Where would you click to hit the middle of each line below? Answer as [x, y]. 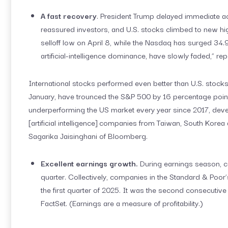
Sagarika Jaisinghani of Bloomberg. [88, 135]
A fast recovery [69, 15]
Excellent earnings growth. [90, 163]
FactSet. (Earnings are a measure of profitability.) [122, 203]
